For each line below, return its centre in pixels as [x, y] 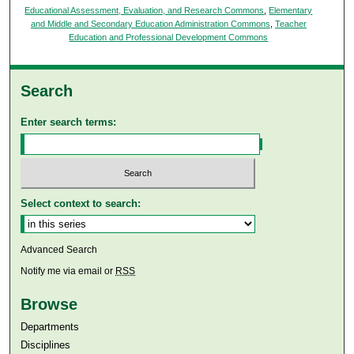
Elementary [291, 11]
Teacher [290, 24]
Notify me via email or [68, 271]
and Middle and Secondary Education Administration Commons [150, 24]
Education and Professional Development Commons [169, 38]
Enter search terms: [69, 122]
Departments [50, 326]
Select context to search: [81, 203]
